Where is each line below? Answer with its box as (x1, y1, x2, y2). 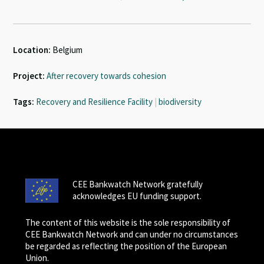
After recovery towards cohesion (47, 70, 167, 81)
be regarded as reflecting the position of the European (25, 240, 227, 252)
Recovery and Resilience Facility (36, 96, 153, 107)
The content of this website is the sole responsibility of (25, 217, 230, 228)
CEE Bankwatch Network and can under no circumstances (25, 229, 238, 240)
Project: (13, 70, 45, 81)
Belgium (51, 44, 83, 55)
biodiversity (159, 96, 202, 107)
